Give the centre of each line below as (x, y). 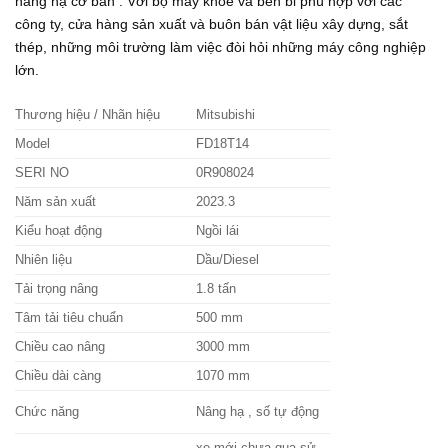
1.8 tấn (216, 289)
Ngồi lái (218, 231)
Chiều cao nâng (60, 347)
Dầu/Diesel (228, 260)
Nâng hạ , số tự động (258, 412)
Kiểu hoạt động (58, 231)
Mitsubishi (226, 115)
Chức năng (47, 412)
